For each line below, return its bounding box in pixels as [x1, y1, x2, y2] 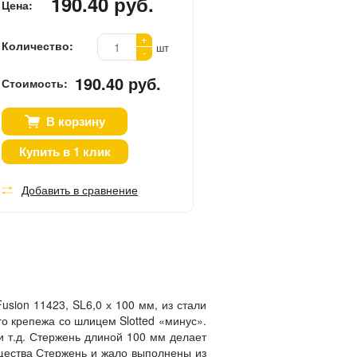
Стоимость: [2, 74, 69, 91]
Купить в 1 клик [19, 142, 112, 160]
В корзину [45, 112, 105, 130]
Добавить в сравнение [22, 181, 139, 198]
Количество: [2, 37, 74, 53]
